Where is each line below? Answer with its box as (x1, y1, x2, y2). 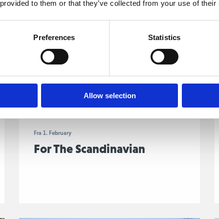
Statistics (148, 33, 180, 42)
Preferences (33, 33, 75, 42)
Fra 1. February (33, 130, 71, 136)
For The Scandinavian (33, 141, 145, 155)
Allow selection (83, 91, 136, 100)
